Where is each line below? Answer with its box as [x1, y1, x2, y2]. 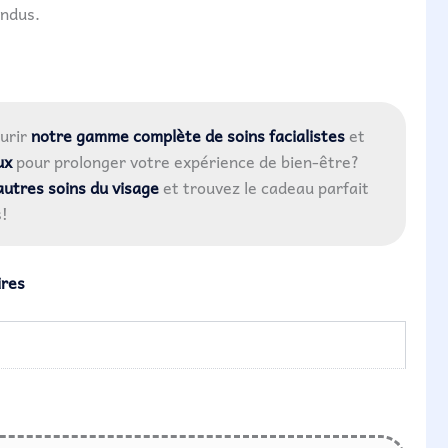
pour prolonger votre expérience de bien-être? [12, 147, 359, 174]
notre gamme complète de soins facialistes [31, 121, 345, 148]
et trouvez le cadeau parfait [163, 173, 369, 200]
